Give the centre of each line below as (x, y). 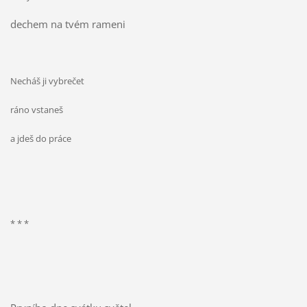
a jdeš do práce (40, 139)
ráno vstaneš (36, 110)
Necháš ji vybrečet (47, 81)
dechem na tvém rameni (67, 24)
